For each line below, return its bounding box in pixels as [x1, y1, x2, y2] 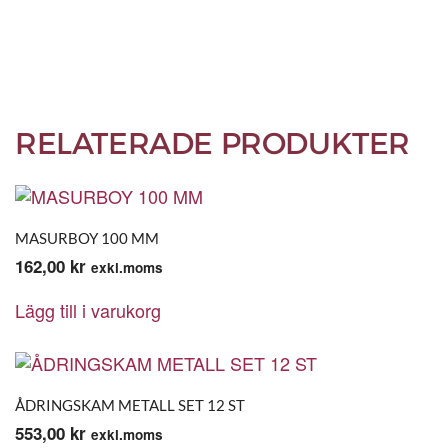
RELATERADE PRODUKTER [15, 125, 410, 162]
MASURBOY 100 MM [15, 229, 159, 247]
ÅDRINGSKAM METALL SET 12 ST [15, 396, 245, 414]
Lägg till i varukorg [15, 297, 161, 323]
